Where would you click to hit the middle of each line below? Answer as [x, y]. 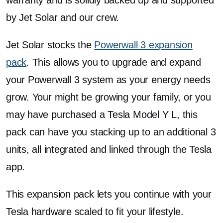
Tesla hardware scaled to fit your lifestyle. [95, 212]
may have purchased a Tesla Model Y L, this [102, 114]
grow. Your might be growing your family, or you [109, 97]
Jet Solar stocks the [50, 45]
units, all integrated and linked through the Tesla [109, 149]
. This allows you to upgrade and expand [114, 62]
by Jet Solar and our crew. [63, 17]
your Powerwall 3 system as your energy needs [108, 80]
